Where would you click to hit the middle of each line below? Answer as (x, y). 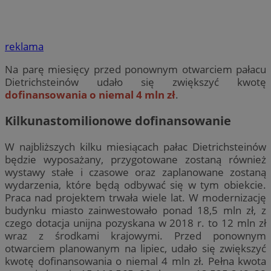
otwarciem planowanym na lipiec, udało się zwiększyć (135, 249)
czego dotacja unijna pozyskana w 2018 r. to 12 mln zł (135, 223)
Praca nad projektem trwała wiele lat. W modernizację (135, 198)
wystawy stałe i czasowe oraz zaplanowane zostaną (135, 172)
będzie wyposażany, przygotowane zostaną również (135, 160)
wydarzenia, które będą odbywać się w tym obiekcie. (135, 185)
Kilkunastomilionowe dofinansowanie (118, 121)
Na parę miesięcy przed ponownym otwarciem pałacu (135, 70)
